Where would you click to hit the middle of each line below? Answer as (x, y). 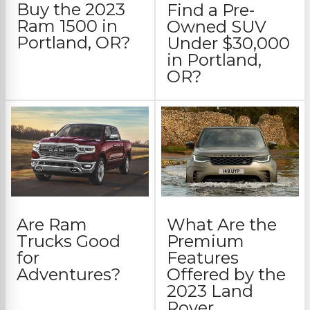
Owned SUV (217, 27)
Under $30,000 (228, 44)
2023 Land (210, 291)
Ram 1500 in (67, 26)
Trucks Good (69, 241)
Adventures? (69, 274)
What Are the (222, 224)
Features (203, 257)
